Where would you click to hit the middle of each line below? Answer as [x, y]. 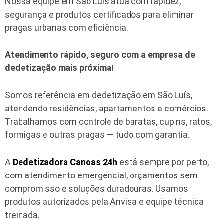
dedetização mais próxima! [59, 68]
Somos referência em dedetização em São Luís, [99, 95]
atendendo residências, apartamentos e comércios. [107, 109]
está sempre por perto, [163, 162]
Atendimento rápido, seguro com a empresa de [100, 55]
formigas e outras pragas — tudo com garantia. [97, 135]
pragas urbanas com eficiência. [66, 27]
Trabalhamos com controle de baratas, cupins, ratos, [108, 122]
